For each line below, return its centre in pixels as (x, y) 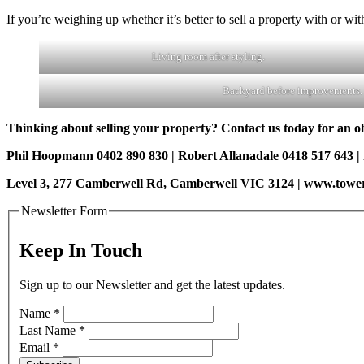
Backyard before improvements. (292, 91)
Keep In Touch (81, 250)
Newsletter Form (64, 211)
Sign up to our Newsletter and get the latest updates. (152, 284)
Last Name (49, 330)
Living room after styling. (208, 57)
